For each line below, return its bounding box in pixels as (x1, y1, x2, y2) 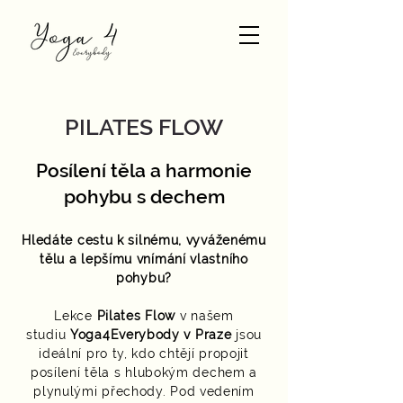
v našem (175, 309, 234, 323)
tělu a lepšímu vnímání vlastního (40, 252, 248, 266)
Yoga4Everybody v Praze (70, 327, 232, 342)
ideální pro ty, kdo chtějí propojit (39, 346, 249, 361)
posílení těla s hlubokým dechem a (30, 365, 258, 380)
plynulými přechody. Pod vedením (33, 384, 255, 399)
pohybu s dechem (63, 185, 225, 208)
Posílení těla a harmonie (36, 159, 252, 182)
